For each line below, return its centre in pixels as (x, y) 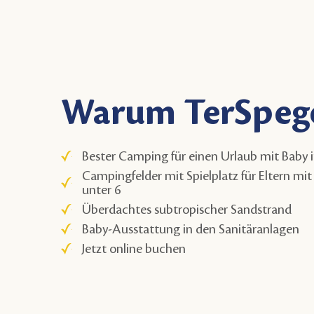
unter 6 (102, 190)
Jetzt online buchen (134, 248)
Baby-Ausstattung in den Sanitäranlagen (191, 229)
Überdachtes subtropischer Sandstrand (187, 209)
